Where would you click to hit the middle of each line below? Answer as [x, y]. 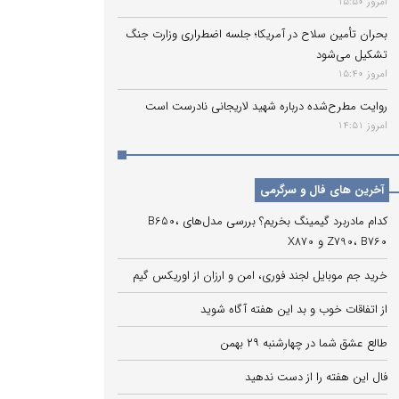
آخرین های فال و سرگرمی [322, 190]
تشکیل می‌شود [352, 55]
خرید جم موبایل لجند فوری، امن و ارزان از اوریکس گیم [260, 276]
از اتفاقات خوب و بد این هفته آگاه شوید [294, 309]
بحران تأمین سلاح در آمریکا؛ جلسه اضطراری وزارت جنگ [256, 34]
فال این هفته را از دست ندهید [316, 377]
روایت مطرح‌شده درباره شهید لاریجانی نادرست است [266, 106]
